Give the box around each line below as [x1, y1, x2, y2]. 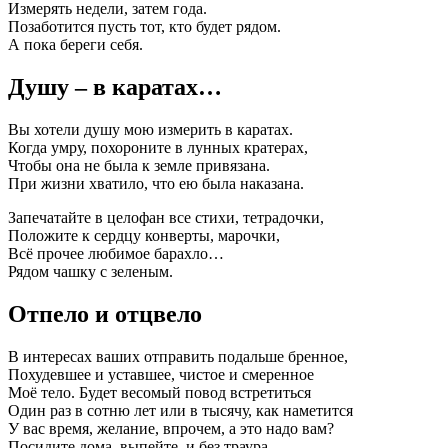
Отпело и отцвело [8, 300, 202, 327]
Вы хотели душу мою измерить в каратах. [8, 121, 293, 139]
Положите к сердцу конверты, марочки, [8, 227, 280, 245]
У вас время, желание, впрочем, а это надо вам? [8, 419, 334, 437]
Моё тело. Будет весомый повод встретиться [8, 383, 311, 401]
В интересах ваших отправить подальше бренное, [8, 347, 348, 365]
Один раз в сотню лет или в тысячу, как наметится [8, 401, 353, 419]
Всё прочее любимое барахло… [8, 245, 224, 263]
